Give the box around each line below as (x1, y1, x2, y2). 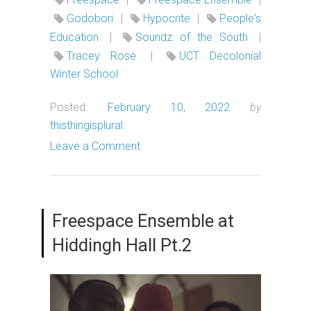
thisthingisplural (50, 118, 123, 132)
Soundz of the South (135, 30, 248, 44)
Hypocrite (142, 11, 190, 25)
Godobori (67, 11, 113, 25)
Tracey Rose (67, 49, 136, 62)
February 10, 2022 (107, 100, 230, 114)
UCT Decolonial (179, 49, 261, 62)
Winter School (50, 67, 118, 81)
